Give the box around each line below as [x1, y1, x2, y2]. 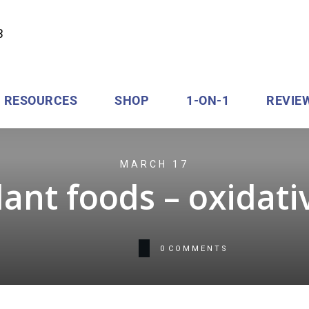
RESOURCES [3, 93, 78, 108]
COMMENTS [168, 243, 228, 253]
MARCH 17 [120, 159, 189, 170]
